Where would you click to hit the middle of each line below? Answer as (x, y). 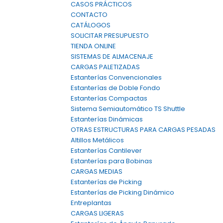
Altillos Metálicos (97, 140)
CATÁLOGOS (91, 25)
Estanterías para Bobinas (111, 161)
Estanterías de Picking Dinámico (122, 192)
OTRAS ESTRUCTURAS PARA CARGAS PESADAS (143, 130)
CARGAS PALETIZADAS (105, 67)
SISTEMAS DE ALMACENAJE (112, 56)
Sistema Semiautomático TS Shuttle (128, 109)
